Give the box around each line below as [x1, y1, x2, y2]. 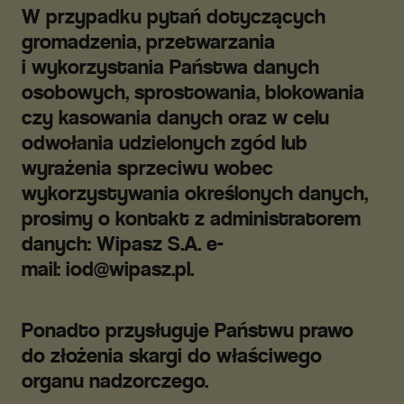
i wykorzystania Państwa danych [22, 54, 319, 79]
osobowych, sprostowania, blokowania [22, 79, 364, 105]
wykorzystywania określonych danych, [22, 180, 368, 206]
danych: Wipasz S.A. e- [22, 231, 224, 256]
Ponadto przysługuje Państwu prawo [22, 317, 353, 343]
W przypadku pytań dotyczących [22, 4, 326, 29]
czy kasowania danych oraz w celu [22, 105, 329, 130]
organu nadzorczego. [22, 368, 208, 393]
